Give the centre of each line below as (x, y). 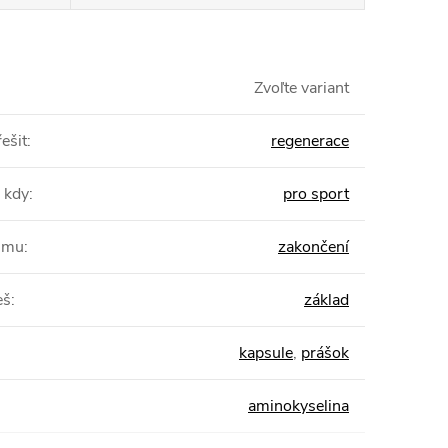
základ (326, 300)
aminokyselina (298, 406)
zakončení (313, 247)
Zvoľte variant (301, 88)
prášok (325, 353)
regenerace (310, 141)
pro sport (316, 194)
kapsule (266, 353)
